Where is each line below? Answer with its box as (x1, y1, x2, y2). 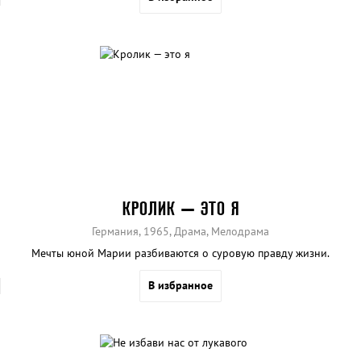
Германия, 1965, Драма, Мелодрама (92, 224, 269, 239)
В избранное (148, 278, 213, 293)
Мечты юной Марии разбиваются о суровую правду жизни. (31, 246, 330, 261)
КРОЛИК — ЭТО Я (122, 198, 239, 219)
